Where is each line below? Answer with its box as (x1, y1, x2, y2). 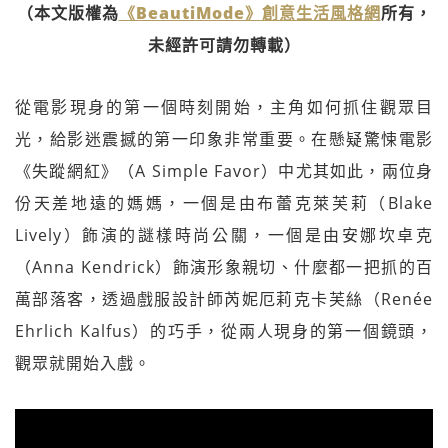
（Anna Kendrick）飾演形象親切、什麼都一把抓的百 (15, 256, 433, 278)
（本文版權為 (16, 2, 119, 24)
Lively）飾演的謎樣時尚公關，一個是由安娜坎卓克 (15, 224, 433, 246)
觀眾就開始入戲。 (15, 352, 151, 374)
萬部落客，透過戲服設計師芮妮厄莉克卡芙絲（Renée (15, 288, 433, 310)
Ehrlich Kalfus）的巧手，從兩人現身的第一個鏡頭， (15, 320, 433, 342)
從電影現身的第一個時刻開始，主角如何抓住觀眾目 (15, 96, 433, 118)
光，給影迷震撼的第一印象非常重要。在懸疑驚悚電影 (15, 128, 433, 150)
